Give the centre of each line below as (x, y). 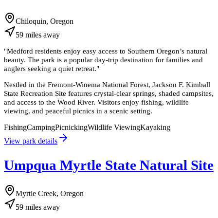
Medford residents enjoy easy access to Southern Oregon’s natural (107, 51)
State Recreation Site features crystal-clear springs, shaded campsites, (109, 93)
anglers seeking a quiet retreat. (50, 69)
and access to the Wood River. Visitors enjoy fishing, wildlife (96, 102)
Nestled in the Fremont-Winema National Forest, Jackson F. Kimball (107, 85)
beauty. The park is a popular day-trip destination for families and (103, 60)
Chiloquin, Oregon (45, 21)
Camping (41, 127)
